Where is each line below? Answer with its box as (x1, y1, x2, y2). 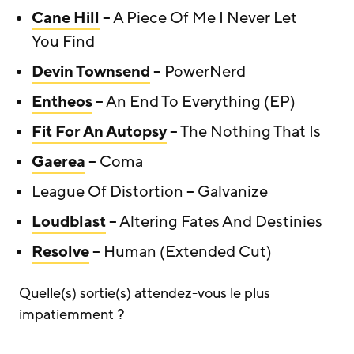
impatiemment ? (19, 305, 125, 324)
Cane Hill (32, 8, 100, 28)
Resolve (32, 242, 89, 262)
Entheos (32, 92, 92, 112)
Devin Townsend (32, 62, 150, 82)
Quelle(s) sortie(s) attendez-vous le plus (19, 284, 270, 303)
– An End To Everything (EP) (92, 92, 296, 112)
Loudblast (32, 212, 106, 232)
